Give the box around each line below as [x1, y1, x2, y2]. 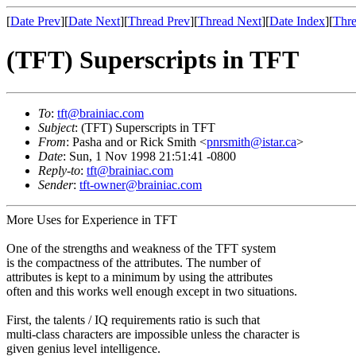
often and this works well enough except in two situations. [6, 284, 297, 298]
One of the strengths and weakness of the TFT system [6, 241, 276, 255]
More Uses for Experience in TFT [6, 212, 177, 226]
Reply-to [38, 163, 80, 177]
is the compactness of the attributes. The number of [6, 255, 261, 269]
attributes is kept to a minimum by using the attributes [6, 269, 273, 284]
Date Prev [10, 14, 60, 28]
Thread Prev [128, 14, 190, 28]
